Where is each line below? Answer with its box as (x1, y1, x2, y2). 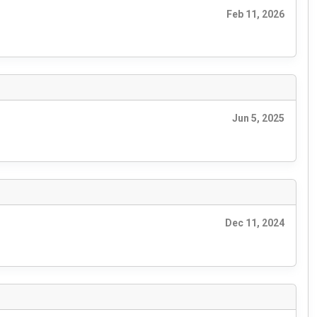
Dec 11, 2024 (225, 217, 284, 229)
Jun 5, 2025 (232, 113, 284, 125)
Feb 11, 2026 (226, 8, 284, 20)
